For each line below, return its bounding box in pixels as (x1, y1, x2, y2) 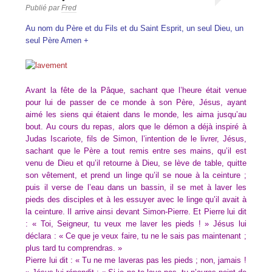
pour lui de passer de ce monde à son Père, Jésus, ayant (25, 97, 246, 107)
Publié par (25, 4, 62, 13)
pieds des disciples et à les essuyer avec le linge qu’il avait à (25, 194, 246, 204)
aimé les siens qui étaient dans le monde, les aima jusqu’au (25, 109, 246, 119)
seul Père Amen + (25, 35, 89, 45)
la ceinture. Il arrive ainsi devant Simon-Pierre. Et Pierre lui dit (25, 206, 246, 216)
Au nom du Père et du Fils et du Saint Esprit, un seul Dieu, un (25, 23, 244, 33)
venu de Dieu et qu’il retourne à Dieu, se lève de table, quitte (25, 158, 246, 168)
